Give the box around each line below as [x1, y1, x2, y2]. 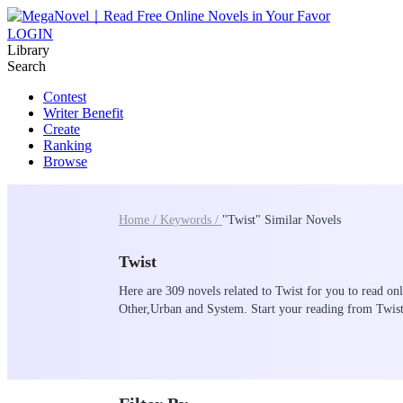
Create [43, 121, 80, 137]
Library [7, 42, 49, 58]
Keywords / [160, 213, 222, 227]
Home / [119, 213, 160, 227]
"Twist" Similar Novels [222, 213, 341, 227]
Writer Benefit [43, 105, 123, 121]
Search [7, 58, 46, 74]
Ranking [43, 138, 92, 153]
